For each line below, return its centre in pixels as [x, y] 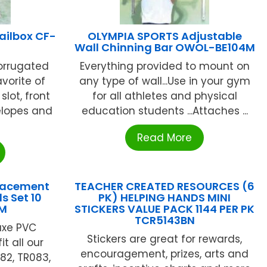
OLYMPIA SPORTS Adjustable [164, 36]
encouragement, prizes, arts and [165, 254]
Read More [165, 138]
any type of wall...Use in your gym [164, 81]
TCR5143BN [164, 221]
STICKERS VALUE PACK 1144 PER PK [165, 209]
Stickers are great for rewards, [165, 239]
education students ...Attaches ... [164, 111]
